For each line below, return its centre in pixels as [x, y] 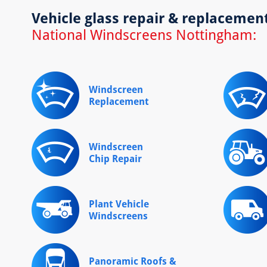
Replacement [119, 101]
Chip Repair [115, 158]
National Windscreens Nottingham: [144, 34]
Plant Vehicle [119, 204]
